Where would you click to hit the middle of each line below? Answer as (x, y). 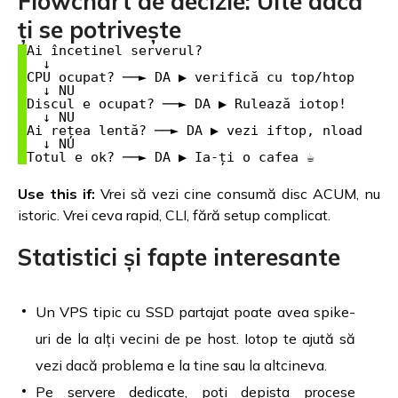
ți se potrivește (99, 30)
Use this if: (56, 193)
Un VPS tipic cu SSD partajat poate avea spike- (195, 311)
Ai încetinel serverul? (115, 51)
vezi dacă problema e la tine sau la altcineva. (181, 365)
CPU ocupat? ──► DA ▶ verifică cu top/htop (191, 78)
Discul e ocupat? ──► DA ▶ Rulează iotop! (187, 104)
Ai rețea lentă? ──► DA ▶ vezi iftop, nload (195, 131)
